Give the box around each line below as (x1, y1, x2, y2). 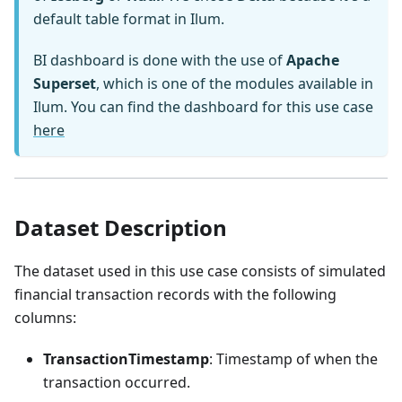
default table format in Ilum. (33, 9, 224, 30)
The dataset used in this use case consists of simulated (14, 261, 386, 282)
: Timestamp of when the (209, 349, 378, 370)
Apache (286, 50, 339, 71)
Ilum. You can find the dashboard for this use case (33, 97, 373, 118)
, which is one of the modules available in (96, 74, 373, 94)
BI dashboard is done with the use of (33, 50, 286, 71)
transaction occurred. (43, 372, 190, 393)
